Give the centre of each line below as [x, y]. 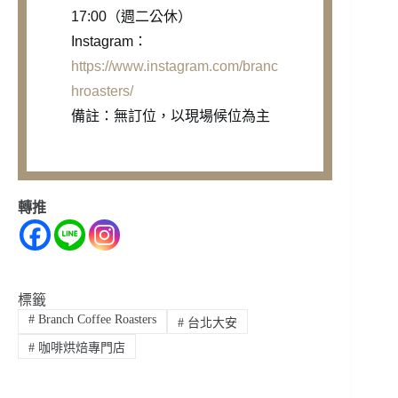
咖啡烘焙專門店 [80, 348]
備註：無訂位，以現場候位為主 [171, 115]
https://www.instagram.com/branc [175, 66]
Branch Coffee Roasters [95, 319]
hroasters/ [102, 91]
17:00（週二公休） [131, 16]
